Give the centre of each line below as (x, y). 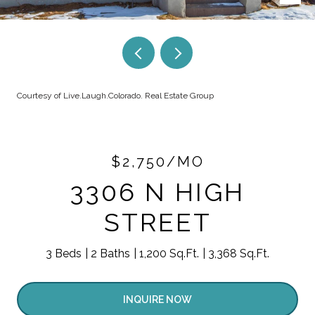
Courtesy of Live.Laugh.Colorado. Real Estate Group (115, 96)
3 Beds (64, 253)
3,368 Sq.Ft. (239, 253)
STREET (157, 222)
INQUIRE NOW (157, 299)
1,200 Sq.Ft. (169, 253)
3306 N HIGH (157, 192)
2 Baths (110, 253)
